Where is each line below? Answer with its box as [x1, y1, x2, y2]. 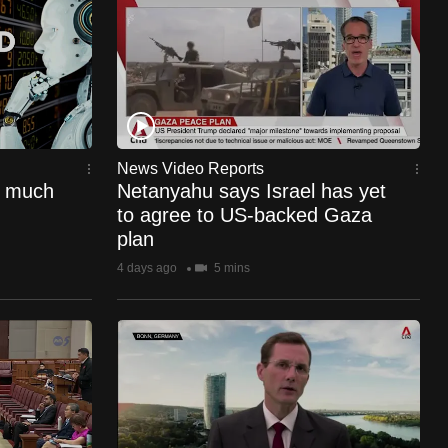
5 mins [210, 261, 250, 275]
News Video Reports [116, 160, 264, 177]
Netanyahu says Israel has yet [116, 180, 386, 202]
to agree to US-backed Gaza [116, 204, 372, 226]
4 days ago [116, 261, 177, 275]
